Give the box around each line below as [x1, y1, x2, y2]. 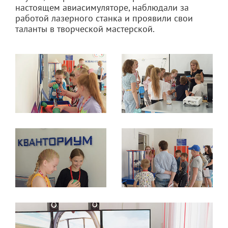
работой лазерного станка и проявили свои [15, 12, 193, 24]
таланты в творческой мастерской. [15, 22, 155, 35]
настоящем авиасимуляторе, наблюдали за [15, 1, 189, 13]
